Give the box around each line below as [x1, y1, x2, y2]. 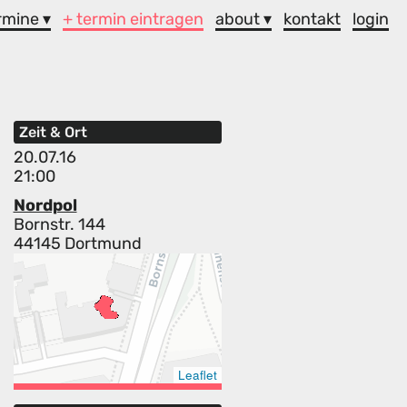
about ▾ [215, 8, 273, 29]
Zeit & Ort [18, 124, 87, 142]
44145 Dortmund [13, 233, 142, 254]
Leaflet [178, 366, 217, 384]
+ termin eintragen [63, 8, 204, 29]
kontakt [283, 8, 342, 29]
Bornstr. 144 [13, 214, 105, 235]
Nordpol [13, 195, 77, 216]
